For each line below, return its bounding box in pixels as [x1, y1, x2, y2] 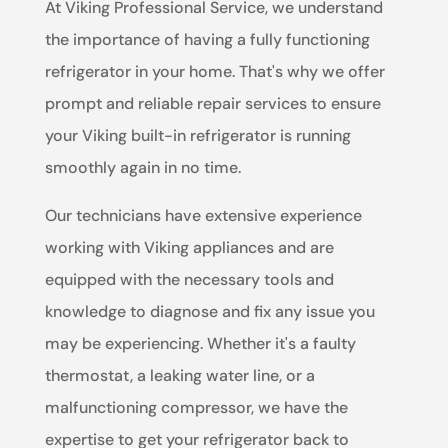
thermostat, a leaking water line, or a [44, 364, 315, 386]
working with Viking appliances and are [44, 236, 334, 258]
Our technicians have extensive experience [44, 204, 362, 226]
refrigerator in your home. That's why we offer [44, 60, 385, 82]
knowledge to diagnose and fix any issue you [44, 300, 375, 322]
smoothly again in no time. [44, 156, 241, 178]
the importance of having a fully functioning [44, 28, 370, 50]
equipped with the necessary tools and [44, 268, 334, 290]
